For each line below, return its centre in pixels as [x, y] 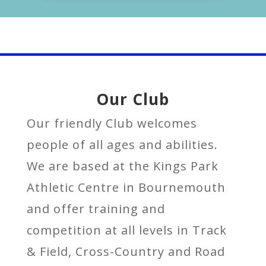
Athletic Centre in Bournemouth [126, 187]
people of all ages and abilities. [122, 145]
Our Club [133, 99]
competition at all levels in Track [126, 230]
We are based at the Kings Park [122, 166]
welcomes [167, 123]
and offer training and [96, 209]
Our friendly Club [82, 123]
